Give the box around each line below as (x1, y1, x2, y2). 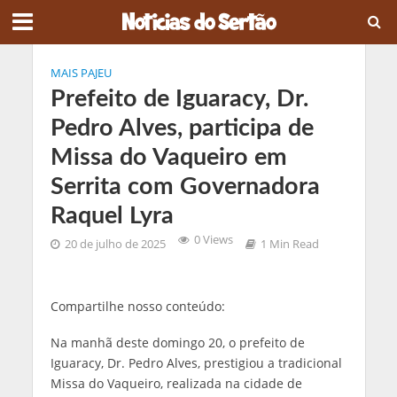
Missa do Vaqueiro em (50, 145, 287, 169)
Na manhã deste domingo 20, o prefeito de (50, 333, 305, 351)
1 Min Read (260, 237, 319, 252)
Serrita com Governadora (50, 175, 320, 198)
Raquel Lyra (50, 204, 174, 228)
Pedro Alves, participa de (50, 116, 314, 140)
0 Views (193, 232, 233, 247)
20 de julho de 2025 (64, 237, 166, 252)
